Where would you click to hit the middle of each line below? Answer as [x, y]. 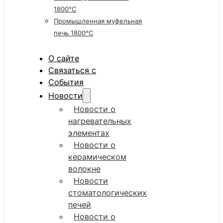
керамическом [98, 157]
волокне [85, 169]
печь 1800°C [74, 33]
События [66, 82]
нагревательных [100, 121]
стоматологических [108, 193]
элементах [89, 133]
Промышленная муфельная [98, 21]
